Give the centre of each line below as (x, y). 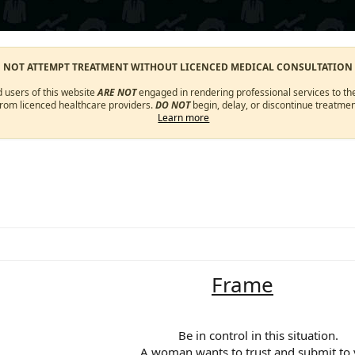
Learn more (184, 118)
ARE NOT (117, 92)
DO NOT (172, 105)
